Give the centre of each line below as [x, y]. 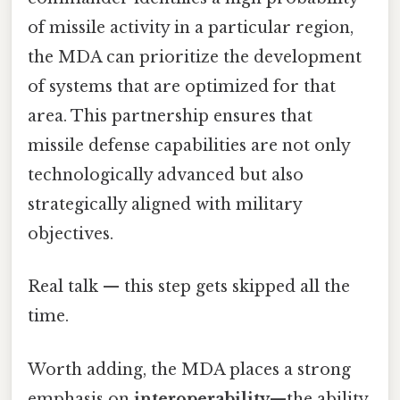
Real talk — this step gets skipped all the [189, 287]
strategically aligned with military [165, 205]
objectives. [71, 234]
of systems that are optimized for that [182, 87]
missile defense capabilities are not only [189, 146]
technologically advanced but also [166, 175]
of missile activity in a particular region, [191, 28]
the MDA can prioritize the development [195, 58]
